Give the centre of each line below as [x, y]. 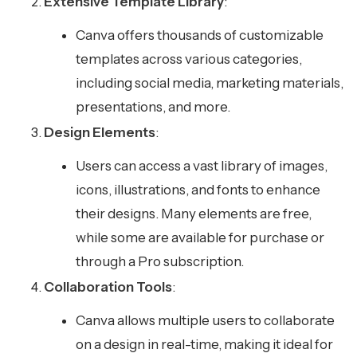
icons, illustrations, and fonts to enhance [198, 189]
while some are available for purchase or [200, 237]
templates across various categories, [189, 59]
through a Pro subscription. [160, 261]
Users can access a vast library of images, [202, 165]
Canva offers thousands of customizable [200, 35]
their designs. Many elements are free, [194, 213]
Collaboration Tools [108, 286]
